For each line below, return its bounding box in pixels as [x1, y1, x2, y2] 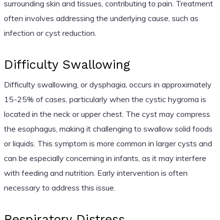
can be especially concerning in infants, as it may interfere [3, 153, 206, 163]
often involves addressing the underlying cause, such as [3, 13, 198, 23]
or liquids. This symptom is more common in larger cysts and [3, 138, 212, 148]
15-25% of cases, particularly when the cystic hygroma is [3, 94, 206, 104]
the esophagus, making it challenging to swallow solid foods [3, 123, 213, 134]
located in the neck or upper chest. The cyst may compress [3, 109, 210, 119]
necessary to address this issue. [3, 182, 115, 192]
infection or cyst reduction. [3, 27, 96, 38]
